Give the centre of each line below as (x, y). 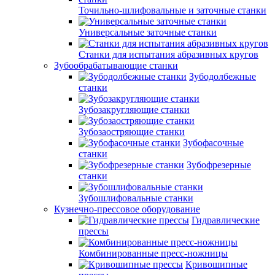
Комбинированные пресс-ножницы (153, 253)
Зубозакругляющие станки (134, 110)
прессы (94, 231)
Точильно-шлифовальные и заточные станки (172, 10)
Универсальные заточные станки (148, 32)
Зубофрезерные (219, 165)
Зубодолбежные (223, 76)
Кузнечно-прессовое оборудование (127, 209)
